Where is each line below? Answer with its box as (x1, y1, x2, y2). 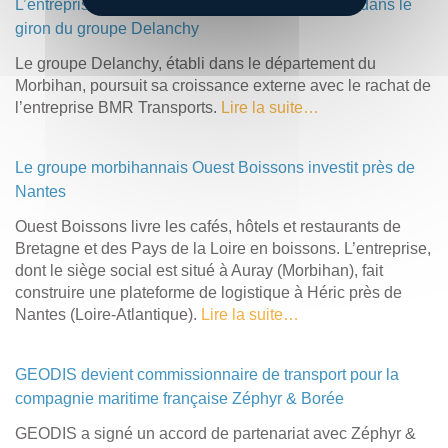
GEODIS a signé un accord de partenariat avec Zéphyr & (15, 424, 416, 442)
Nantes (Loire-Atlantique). (15, 305, 201, 323)
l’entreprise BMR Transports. (15, 98, 221, 116)
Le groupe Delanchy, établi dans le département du (15, 54, 376, 72)
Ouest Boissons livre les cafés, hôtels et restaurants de (15, 217, 401, 235)
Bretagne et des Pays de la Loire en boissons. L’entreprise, (15, 239, 431, 257)
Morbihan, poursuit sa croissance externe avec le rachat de (15, 76, 431, 94)
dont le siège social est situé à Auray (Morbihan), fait (15, 261, 383, 279)
